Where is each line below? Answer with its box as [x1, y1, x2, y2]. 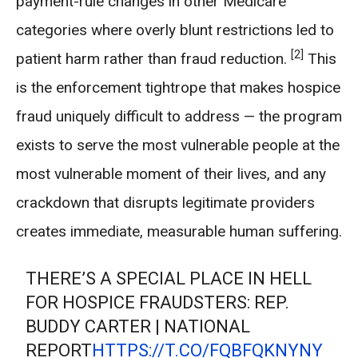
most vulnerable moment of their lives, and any [16, 165, 326, 183]
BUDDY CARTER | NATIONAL [26, 316, 251, 336]
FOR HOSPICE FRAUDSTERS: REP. [26, 292, 290, 312]
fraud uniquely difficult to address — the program [16, 107, 342, 125]
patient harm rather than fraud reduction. [16, 50, 291, 68]
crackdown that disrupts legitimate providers [16, 193, 315, 212]
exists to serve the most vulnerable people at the [16, 136, 340, 154]
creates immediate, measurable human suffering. [16, 222, 342, 241]
